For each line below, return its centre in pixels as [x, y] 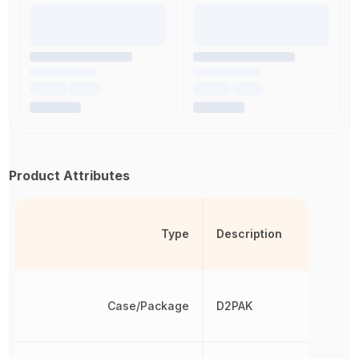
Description [249, 234]
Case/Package [148, 306]
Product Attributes [70, 175]
